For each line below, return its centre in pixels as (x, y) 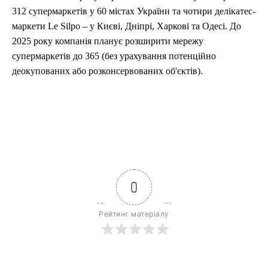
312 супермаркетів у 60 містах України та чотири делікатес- (134, 11)
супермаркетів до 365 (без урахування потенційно (114, 56)
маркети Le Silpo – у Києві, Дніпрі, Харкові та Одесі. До (127, 26)
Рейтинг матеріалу (134, 214)
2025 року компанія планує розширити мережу (108, 41)
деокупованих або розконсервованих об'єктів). (107, 71)
